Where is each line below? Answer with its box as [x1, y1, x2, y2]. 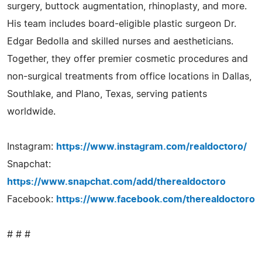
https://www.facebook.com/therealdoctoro [56, 194, 255, 204]
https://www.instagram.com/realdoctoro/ [56, 142, 247, 151]
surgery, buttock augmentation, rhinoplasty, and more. [7, 1, 247, 11]
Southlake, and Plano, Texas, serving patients [7, 89, 207, 99]
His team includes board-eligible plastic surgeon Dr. [7, 19, 236, 29]
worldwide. [7, 106, 56, 116]
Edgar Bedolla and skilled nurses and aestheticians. [7, 36, 233, 46]
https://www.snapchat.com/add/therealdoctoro [7, 177, 226, 187]
